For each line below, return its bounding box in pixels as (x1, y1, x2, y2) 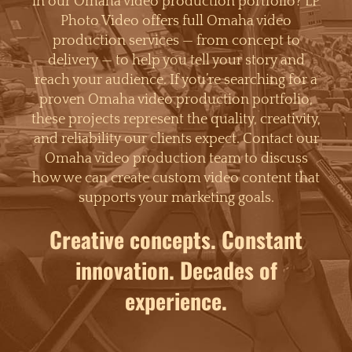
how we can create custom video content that (32, 170, 320, 187)
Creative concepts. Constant (49, 223, 302, 256)
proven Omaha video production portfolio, (39, 92, 313, 108)
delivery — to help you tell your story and (47, 53, 305, 69)
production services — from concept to (52, 33, 300, 49)
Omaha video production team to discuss (44, 151, 308, 167)
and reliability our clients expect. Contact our (33, 131, 319, 148)
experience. (125, 284, 227, 317)
